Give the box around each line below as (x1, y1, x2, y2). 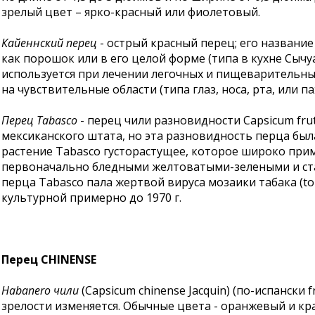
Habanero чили (1, 283, 79, 298)
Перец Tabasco (1, 112, 77, 128)
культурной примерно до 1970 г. (1, 190, 181, 205)
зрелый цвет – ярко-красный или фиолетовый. (1, 4, 260, 20)
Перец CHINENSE (1, 252, 96, 267)
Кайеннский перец (1, 35, 97, 51)
